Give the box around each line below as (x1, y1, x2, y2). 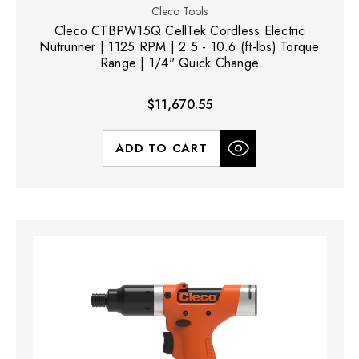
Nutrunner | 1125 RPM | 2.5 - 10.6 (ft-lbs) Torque (39, 38, 320, 57)
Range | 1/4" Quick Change (99, 54, 260, 73)
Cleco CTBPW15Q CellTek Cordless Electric (54, 22, 305, 41)
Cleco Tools (151, 3, 208, 20)
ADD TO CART (115, 139, 208, 158)
